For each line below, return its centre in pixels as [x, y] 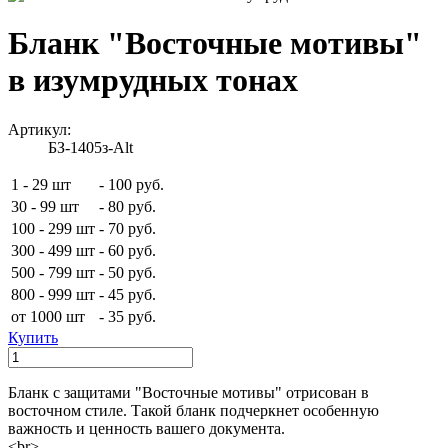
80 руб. [132, 206]
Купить [33, 337]
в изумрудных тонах [153, 80]
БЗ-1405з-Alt [90, 147]
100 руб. [136, 184]
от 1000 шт [48, 316]
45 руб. [132, 294]
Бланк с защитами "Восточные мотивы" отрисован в [188, 392]
